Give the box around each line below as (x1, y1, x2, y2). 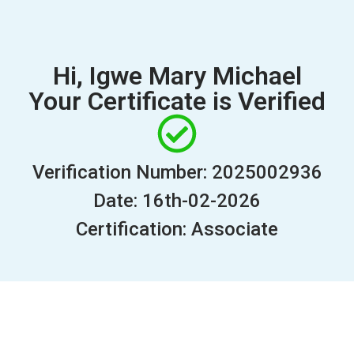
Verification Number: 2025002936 (32, 161, 322, 183)
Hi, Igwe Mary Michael (52, 61, 302, 91)
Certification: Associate (76, 218, 278, 240)
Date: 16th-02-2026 (93, 190, 261, 212)
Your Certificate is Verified (28, 86, 326, 116)
